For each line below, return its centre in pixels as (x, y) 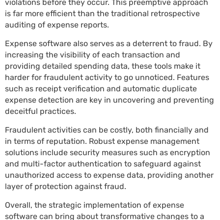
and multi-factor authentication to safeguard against (103, 164)
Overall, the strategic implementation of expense (95, 205)
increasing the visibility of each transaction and (93, 55)
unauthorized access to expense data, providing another (109, 175)
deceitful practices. (41, 111)
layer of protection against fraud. (66, 186)
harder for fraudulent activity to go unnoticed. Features (107, 77)
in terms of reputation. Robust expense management (102, 141)
